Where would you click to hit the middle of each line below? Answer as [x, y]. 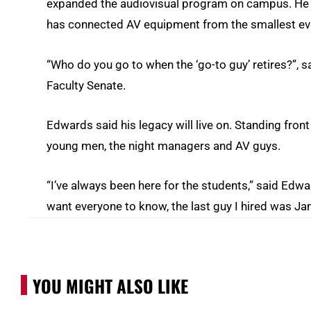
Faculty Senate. [86, 85]
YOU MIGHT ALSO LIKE [110, 285]
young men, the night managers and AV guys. [163, 145]
